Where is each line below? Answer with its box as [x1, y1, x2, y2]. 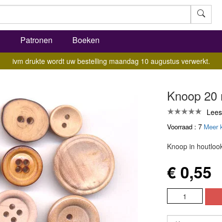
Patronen [20, 34, 53, 46]
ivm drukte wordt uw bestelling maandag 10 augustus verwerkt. [12, 56, 210, 66]
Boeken [72, 34, 100, 46]
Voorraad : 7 [166, 122, 204, 131]
